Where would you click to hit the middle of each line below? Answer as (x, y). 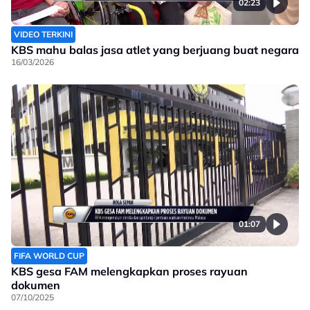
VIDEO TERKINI (43, 35)
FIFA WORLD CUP (49, 256)
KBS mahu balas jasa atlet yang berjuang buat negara (155, 50)
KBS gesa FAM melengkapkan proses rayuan (129, 272)
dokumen (36, 285)
